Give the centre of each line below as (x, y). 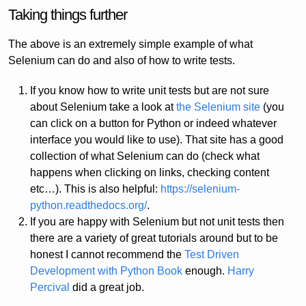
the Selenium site (218, 107)
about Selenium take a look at (103, 107)
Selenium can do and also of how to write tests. (122, 61)
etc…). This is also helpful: (95, 189)
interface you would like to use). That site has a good (156, 140)
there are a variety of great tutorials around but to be (154, 238)
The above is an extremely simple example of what (130, 44)
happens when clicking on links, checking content (149, 173)
